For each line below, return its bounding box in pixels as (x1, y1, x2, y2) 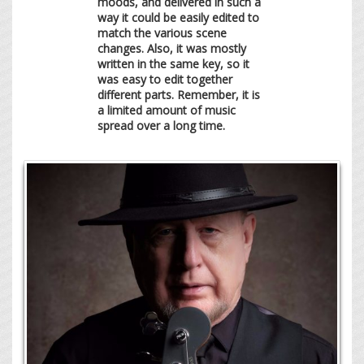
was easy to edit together (97, 71, 232, 87)
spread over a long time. (97, 117, 225, 133)
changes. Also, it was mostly (97, 40, 246, 56)
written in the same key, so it (97, 55, 249, 71)
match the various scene (97, 24, 227, 41)
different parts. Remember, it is (97, 86, 260, 102)
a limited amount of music (97, 102, 236, 118)
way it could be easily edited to (97, 9, 259, 25)
